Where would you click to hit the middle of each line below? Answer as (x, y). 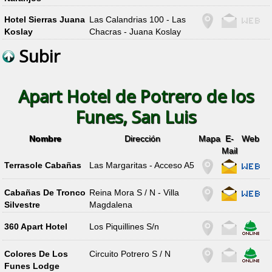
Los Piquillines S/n (124, 226)
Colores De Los (36, 254)
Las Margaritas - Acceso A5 (142, 165)
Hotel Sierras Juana (44, 20)
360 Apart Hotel (36, 226)
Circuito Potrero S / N (130, 254)
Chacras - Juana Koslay (135, 32)
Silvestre (22, 205)
